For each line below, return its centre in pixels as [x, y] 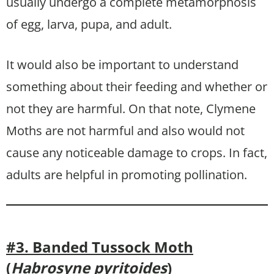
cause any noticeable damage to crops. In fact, [137, 152]
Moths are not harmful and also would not [125, 130]
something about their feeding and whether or [137, 86]
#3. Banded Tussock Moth [100, 246]
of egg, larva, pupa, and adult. [89, 24]
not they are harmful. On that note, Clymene [131, 108]
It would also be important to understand [122, 64]
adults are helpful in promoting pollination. [127, 174]
